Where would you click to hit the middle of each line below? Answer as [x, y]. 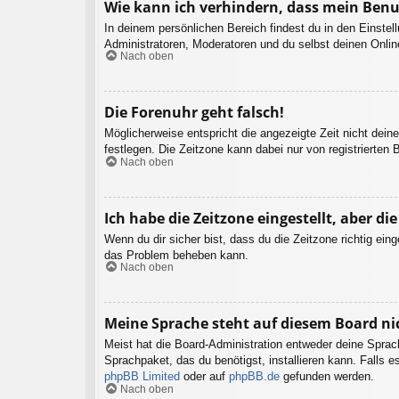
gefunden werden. [327, 377]
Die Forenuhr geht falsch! [194, 113]
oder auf [204, 377]
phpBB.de [254, 377]
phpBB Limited [142, 377]
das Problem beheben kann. [176, 255]
